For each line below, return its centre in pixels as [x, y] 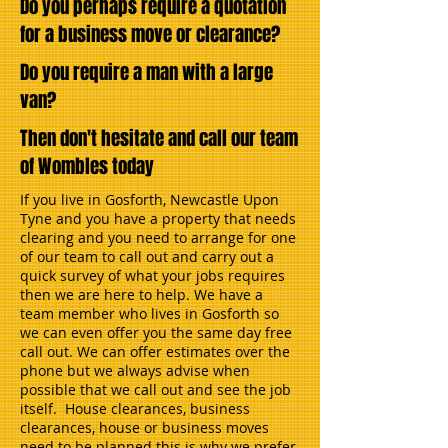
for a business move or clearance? [150, 34]
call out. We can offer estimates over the [155, 351]
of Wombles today [87, 166]
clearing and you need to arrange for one [158, 237]
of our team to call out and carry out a [147, 256]
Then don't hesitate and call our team [159, 138]
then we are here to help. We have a [141, 294]
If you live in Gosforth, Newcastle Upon [149, 199]
